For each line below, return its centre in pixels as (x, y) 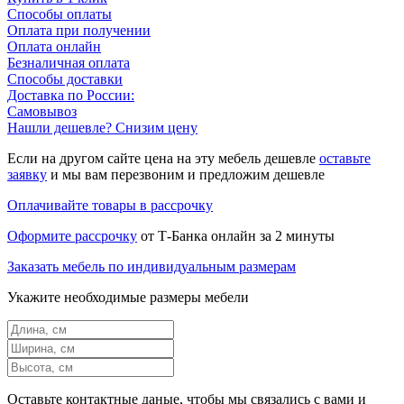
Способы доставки (65, 79)
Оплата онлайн (54, 47)
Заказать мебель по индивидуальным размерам (151, 267)
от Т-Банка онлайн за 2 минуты (236, 236)
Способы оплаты (60, 14)
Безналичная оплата (69, 63)
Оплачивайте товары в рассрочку (110, 206)
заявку (27, 175)
